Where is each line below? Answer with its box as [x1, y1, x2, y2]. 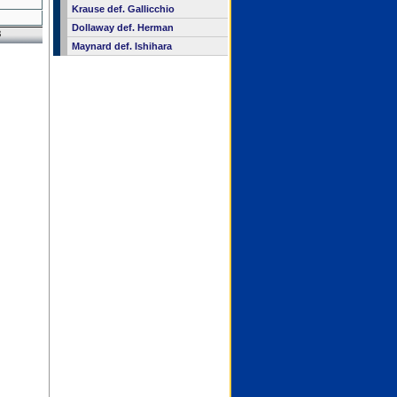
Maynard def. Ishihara [71, 41, 172, 51]
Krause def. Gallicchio [71, 4, 175, 14]
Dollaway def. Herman [71, 22, 174, 33]
